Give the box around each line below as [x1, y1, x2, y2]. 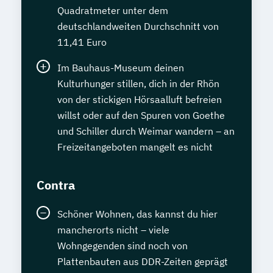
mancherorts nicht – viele [57, 224, 169, 236]
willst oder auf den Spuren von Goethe [57, 109, 225, 121]
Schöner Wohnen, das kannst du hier [57, 208, 218, 220]
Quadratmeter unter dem [57, 4, 168, 16]
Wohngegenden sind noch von [57, 239, 188, 252]
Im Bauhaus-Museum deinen [57, 62, 184, 74]
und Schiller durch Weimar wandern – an [57, 125, 235, 137]
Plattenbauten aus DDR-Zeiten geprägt [57, 255, 228, 268]
